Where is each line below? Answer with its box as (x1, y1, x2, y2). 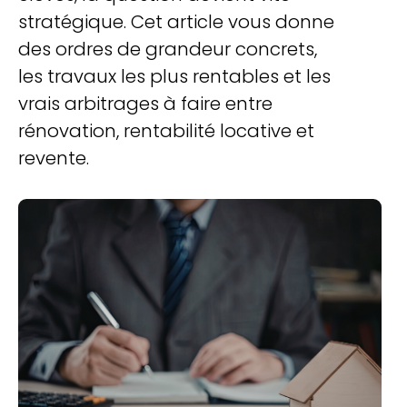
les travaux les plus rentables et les (18, 64, 331, 89)
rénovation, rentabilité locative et (18, 118, 314, 144)
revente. (18, 145, 89, 171)
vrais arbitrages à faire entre (18, 91, 273, 116)
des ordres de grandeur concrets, (18, 36, 317, 62)
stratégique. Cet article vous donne (18, 9, 334, 35)
